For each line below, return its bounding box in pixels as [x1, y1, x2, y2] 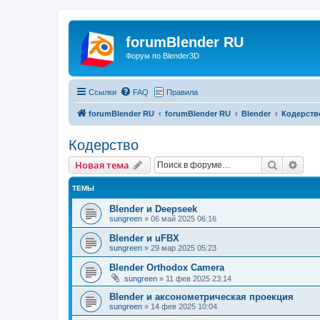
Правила [166, 87, 198, 96]
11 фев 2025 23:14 [166, 274, 231, 283]
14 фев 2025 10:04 [151, 301, 217, 311]
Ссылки [89, 87, 116, 96]
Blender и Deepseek [109, 203, 197, 214]
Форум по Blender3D [126, 51, 199, 60]
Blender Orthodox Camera [109, 261, 224, 273]
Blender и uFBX [109, 232, 179, 244]
